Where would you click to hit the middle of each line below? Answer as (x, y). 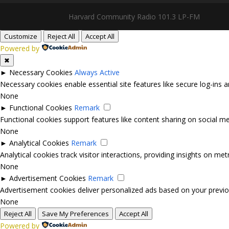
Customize (21, 36)
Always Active (97, 72)
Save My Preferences (75, 213)
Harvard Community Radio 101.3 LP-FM (134, 16)
